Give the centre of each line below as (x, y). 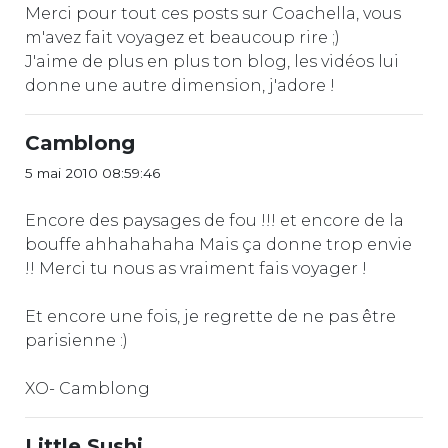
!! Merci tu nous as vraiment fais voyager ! (196, 268)
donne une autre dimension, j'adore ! (180, 85)
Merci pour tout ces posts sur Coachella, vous (213, 13)
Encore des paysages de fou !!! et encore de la (214, 220)
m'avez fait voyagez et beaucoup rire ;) (182, 37)
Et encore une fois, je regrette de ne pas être (210, 316)
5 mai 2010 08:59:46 (92, 172)
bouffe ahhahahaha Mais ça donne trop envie (218, 244)
